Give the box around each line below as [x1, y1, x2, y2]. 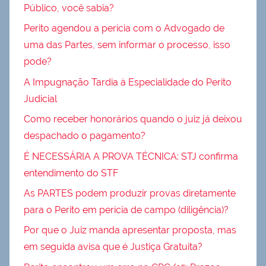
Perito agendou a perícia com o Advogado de [24, 23, 224, 34]
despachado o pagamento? [24, 130, 145, 142]
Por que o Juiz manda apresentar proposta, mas [24, 224, 236, 236]
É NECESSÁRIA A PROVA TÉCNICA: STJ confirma [24, 150, 238, 162]
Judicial [24, 93, 57, 104]
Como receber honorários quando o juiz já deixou [24, 113, 242, 125]
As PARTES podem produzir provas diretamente [24, 187, 236, 199]
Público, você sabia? [24, 2, 114, 14]
